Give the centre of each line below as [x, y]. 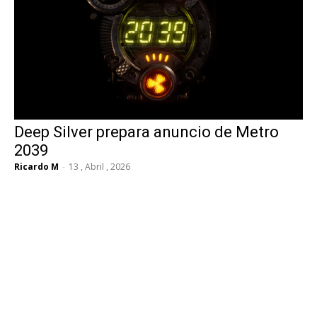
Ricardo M [36, 167]
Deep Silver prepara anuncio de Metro [146, 132]
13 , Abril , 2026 [99, 167]
